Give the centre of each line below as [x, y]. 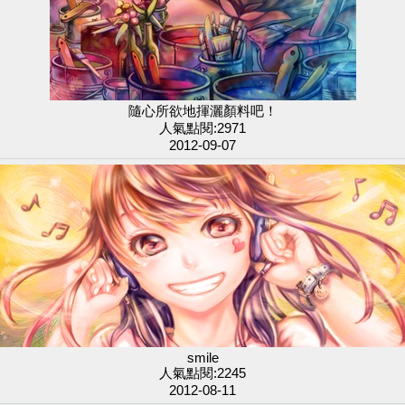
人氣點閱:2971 [202, 128]
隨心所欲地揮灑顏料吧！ [202, 111]
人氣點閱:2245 [202, 373]
